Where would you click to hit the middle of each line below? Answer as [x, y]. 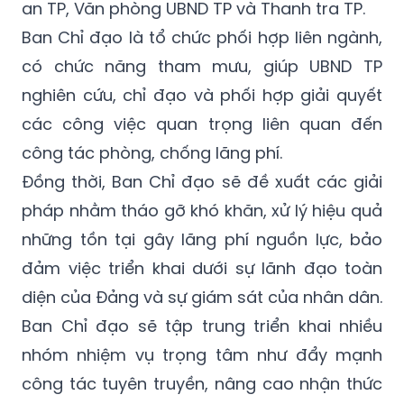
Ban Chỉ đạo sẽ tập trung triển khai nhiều [202, 326]
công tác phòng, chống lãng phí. [152, 153]
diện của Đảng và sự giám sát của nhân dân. [202, 298]
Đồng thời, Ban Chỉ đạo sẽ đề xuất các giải [202, 182]
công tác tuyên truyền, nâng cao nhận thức [202, 384]
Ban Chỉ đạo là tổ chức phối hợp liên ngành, [202, 38]
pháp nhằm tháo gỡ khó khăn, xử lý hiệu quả [202, 211]
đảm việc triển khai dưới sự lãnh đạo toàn [202, 269]
